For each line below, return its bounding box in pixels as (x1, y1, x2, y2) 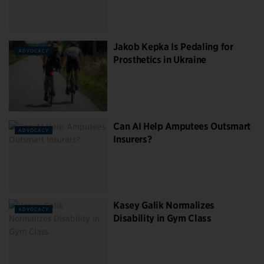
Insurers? (113, 133, 152, 145)
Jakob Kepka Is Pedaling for (113, 41, 233, 53)
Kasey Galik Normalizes (113, 200, 215, 212)
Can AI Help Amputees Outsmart (113, 120, 250, 132)
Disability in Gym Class (113, 213, 212, 225)
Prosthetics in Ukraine (113, 54, 207, 66)
